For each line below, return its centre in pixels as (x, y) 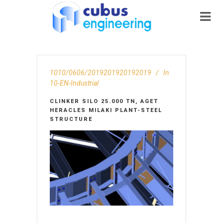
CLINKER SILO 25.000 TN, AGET (104, 101)
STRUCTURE (71, 119)
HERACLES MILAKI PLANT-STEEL (106, 110)
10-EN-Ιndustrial (74, 83)
